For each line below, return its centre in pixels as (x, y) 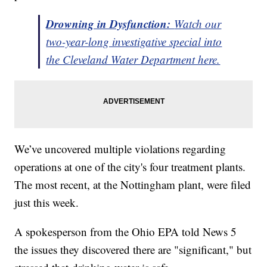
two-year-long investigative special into (134, 42)
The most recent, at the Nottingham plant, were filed (133, 185)
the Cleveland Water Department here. (133, 60)
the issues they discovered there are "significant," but (133, 250)
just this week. (47, 203)
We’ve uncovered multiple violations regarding (120, 149)
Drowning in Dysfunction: (110, 24)
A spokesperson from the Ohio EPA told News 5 (126, 232)
